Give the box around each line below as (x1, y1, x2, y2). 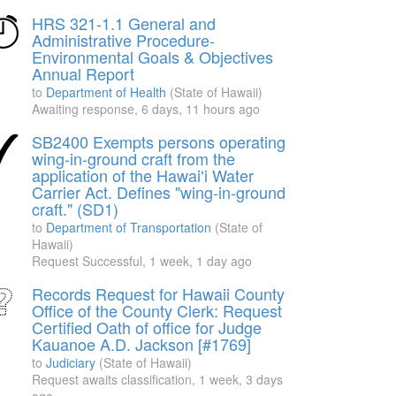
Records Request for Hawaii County (32, 282, 285, 305)
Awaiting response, (32, 100, 141, 118)
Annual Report (32, 62, 134, 85)
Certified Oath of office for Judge (32, 316, 262, 339)
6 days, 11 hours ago (141, 100, 260, 118)
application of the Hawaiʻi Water (32, 164, 254, 187)
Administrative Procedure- (32, 28, 215, 51)
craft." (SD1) (32, 197, 118, 220)
